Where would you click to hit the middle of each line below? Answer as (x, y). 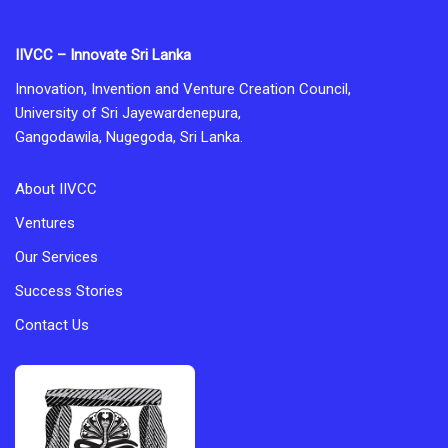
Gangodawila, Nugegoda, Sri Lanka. (129, 136)
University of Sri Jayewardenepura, (128, 112)
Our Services (56, 256)
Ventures (45, 222)
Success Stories (69, 290)
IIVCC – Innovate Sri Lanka (103, 54)
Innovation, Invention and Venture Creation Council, (183, 88)
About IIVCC (56, 188)
